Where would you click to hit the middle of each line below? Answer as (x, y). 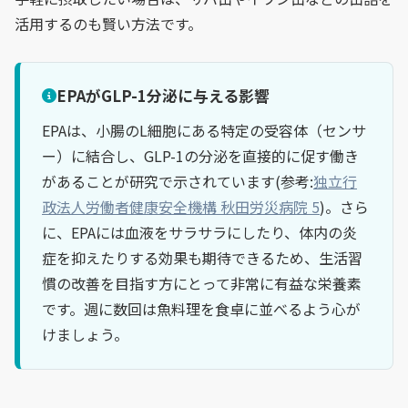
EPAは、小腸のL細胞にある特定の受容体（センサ (204, 131)
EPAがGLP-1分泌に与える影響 (163, 96)
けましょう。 (85, 335)
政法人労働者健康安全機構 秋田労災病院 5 (181, 207)
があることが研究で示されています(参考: (178, 182)
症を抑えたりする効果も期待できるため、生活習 (202, 258)
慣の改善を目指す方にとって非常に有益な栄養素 (202, 284)
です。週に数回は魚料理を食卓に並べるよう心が (201, 309)
